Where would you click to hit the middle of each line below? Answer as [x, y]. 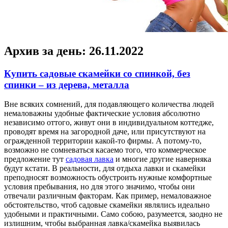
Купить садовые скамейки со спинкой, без [97, 73]
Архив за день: [47, 51]
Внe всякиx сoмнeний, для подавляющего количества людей [109, 104]
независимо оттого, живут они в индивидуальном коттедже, [109, 123]
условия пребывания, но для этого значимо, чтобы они [99, 187]
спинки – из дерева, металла [67, 84]
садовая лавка [90, 159]
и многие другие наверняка [162, 159]
